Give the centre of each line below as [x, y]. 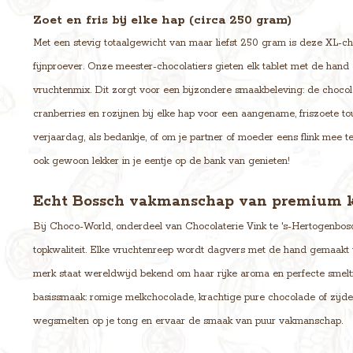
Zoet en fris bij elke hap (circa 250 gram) [162, 20]
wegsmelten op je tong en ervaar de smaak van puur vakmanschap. [188, 321]
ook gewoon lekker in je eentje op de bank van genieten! [162, 161]
